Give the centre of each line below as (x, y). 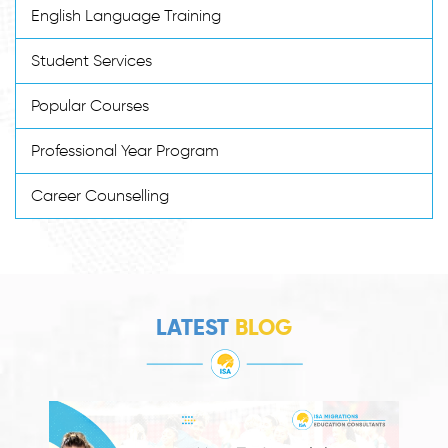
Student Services (91, 60)
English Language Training (126, 15)
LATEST (195, 326)
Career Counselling (100, 195)
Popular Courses (90, 105)
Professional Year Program (125, 150)
